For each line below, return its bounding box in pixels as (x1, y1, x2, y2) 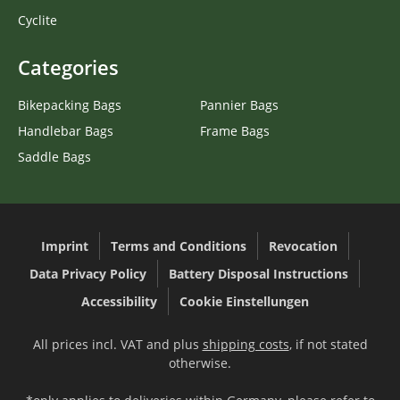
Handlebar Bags (18, 121, 113, 139)
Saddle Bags (18, 147, 91, 165)
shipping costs (202, 335, 289, 353)
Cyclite (18, 11, 57, 29)
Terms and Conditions (110, 237, 246, 254)
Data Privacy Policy (29, 264, 146, 282)
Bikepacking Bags (18, 96, 121, 113)
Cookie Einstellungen (179, 292, 309, 310)
